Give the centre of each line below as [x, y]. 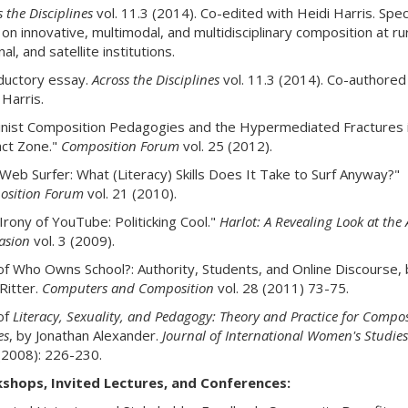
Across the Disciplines [153, 79]
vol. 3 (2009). [72, 240]
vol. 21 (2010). [130, 193]
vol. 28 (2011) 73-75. [281, 288]
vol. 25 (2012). [225, 146]
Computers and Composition [127, 288]
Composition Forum [120, 146]
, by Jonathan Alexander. [85, 335]
